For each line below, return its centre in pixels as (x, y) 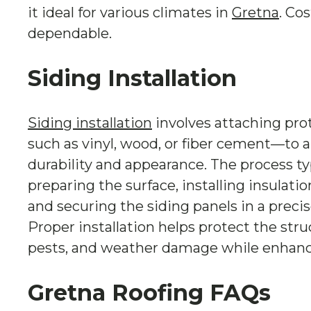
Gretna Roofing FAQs (149, 293)
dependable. (70, 33)
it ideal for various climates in (130, 12)
